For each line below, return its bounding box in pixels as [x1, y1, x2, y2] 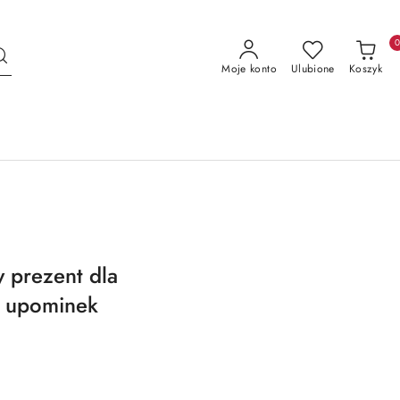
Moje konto [221, 61, 277, 77]
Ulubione [290, 61, 335, 77]
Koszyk [348, 61, 382, 77]
